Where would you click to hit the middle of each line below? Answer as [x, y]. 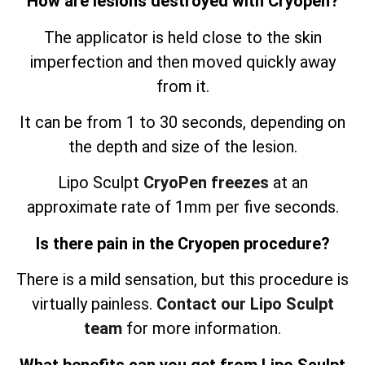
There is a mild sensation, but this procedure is [182, 280]
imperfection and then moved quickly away [182, 62]
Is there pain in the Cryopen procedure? [182, 243]
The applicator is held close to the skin [182, 37]
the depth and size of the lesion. [182, 147]
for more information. [202, 329]
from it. [182, 86]
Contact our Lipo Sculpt [245, 304]
